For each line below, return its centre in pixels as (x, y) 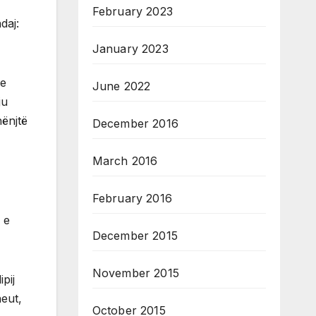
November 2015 (136, 273)
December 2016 (135, 124)
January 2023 (130, 49)
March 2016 (125, 161)
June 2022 (121, 86)
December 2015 (135, 236)
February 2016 (132, 199)
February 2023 (133, 12)
